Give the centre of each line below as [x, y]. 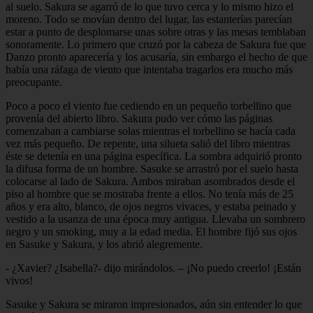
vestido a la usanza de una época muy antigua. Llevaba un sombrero [155, 219]
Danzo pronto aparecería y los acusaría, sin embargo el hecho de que [156, 57]
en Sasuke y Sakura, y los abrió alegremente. [104, 244]
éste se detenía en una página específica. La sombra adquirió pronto [154, 156]
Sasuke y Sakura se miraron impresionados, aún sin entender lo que [154, 304]
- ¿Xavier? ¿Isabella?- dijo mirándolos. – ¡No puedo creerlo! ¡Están [153, 268]
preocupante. [34, 82]
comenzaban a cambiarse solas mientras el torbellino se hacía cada [151, 131]
